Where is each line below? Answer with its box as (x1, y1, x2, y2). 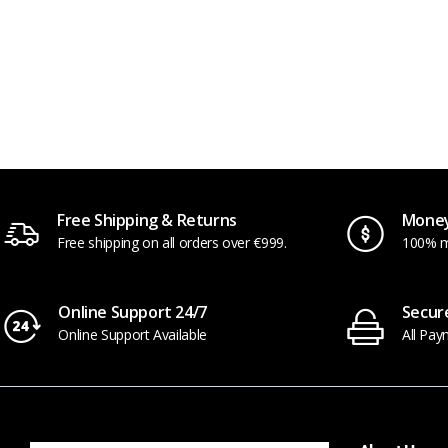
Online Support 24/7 (58, 301, 207, 324)
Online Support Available (58, 325, 207, 345)
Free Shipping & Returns (57, 209, 237, 232)
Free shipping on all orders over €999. (57, 233, 287, 253)
